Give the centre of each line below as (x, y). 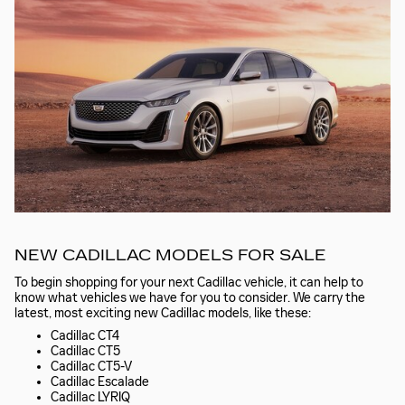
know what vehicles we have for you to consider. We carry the (190, 297)
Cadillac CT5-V (91, 366)
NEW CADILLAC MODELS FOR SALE (170, 255)
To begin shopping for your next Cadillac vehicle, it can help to (189, 282)
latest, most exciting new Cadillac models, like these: (163, 313)
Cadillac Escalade (100, 381)
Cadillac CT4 (85, 335)
